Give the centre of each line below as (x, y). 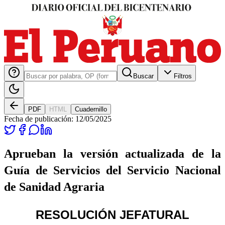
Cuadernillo (91, 109)
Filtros (183, 76)
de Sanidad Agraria (54, 187)
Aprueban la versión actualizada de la (113, 153)
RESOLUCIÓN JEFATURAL (113, 214)
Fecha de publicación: (40, 119)
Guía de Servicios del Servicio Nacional (113, 170)
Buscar (143, 76)
